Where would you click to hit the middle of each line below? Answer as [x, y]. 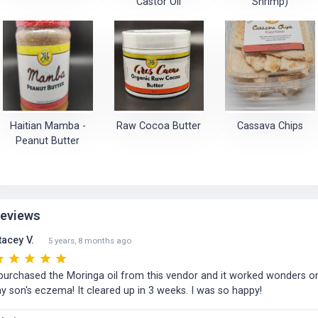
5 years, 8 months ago [90, 241]
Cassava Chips [270, 126]
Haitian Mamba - [48, 126]
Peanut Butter [48, 141]
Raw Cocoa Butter [159, 126]
